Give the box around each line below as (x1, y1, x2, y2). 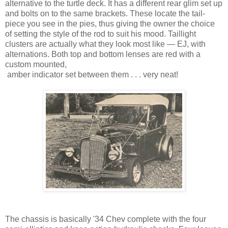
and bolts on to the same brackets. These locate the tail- (5, 9, 205, 18)
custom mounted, (5, 60, 67, 69)
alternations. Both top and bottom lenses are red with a (5, 49, 201, 59)
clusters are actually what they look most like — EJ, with (5, 39, 206, 48)
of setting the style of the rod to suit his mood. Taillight (5, 29, 196, 38)
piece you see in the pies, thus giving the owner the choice (5, 19, 215, 28)
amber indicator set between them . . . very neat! (5, 70, 178, 79)
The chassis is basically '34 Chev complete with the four (5, 214, 206, 223)
